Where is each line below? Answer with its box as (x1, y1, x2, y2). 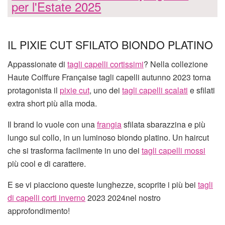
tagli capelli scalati (122, 84, 188, 96)
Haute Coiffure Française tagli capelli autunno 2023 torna (8, 71, 211, 83)
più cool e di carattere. (8, 158, 86, 170)
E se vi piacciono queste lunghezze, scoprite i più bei (8, 179, 198, 191)
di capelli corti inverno (8, 192, 85, 204)
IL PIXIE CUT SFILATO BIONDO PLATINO (8, 37, 213, 53)
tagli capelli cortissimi (67, 58, 144, 70)
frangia (97, 119, 122, 131)
